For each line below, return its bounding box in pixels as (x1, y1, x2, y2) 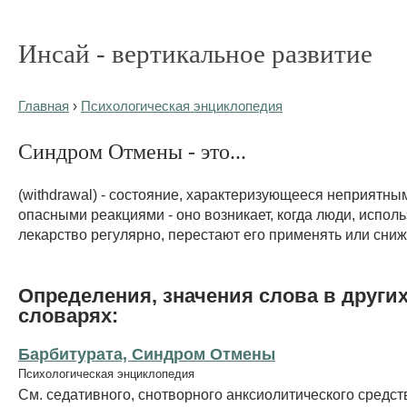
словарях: (18, 303, 118, 327)
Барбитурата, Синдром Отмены (18, 343, 275, 363)
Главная (18, 99, 69, 114)
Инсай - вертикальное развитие (18, 39, 372, 68)
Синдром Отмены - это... (18, 138, 246, 164)
